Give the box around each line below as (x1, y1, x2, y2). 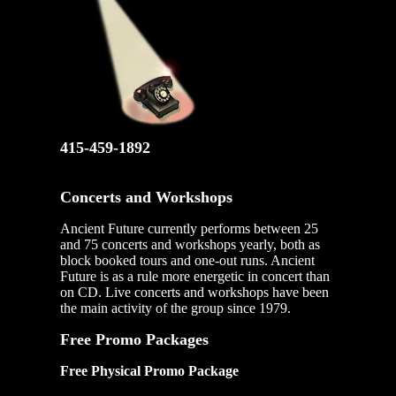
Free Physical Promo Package (60, 363, 239, 379)
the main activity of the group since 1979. (60, 301, 291, 316)
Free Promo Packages (60, 331, 209, 349)
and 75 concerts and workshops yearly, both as (60, 237, 320, 253)
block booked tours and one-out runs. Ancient (60, 253, 315, 269)
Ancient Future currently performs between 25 (60, 221, 318, 237)
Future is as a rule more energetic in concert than (60, 269, 330, 285)
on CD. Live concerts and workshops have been (60, 285, 329, 301)
